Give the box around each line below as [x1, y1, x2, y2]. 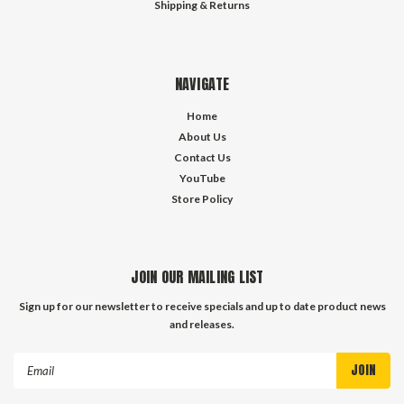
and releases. [170, 317, 234, 331]
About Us [178, 130, 226, 143]
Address [14, 373, 61, 389]
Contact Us [173, 151, 231, 164]
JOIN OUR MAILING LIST [131, 266, 264, 288]
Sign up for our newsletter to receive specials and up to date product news [18, 299, 386, 313]
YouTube [179, 171, 225, 185]
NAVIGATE [174, 73, 230, 95]
